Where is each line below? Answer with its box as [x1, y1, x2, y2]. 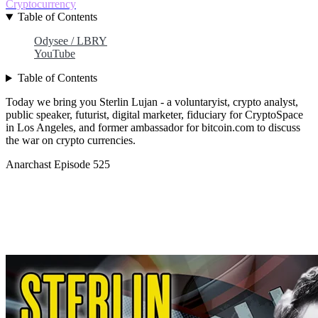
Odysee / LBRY [34, 35, 107, 48]
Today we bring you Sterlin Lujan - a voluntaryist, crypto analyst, [6, 96, 298, 109]
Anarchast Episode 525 [6, 158, 110, 171]
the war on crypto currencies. [6, 134, 136, 147]
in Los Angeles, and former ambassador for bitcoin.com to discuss [6, 121, 300, 134]
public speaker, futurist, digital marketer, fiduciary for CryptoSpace [6, 109, 303, 121]
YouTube [34, 48, 75, 60]
